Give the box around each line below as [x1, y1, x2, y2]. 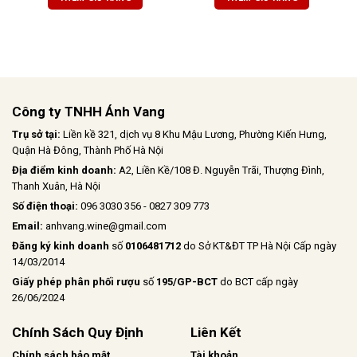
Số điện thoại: [12, 200, 78, 213]
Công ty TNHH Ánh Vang [12, 104, 165, 120]
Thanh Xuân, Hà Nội [12, 180, 100, 193]
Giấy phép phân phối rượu [12, 276, 143, 288]
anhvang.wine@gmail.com [43, 220, 167, 233]
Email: [12, 220, 43, 233]
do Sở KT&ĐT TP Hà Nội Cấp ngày [181, 240, 336, 253]
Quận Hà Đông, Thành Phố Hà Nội [12, 144, 163, 157]
